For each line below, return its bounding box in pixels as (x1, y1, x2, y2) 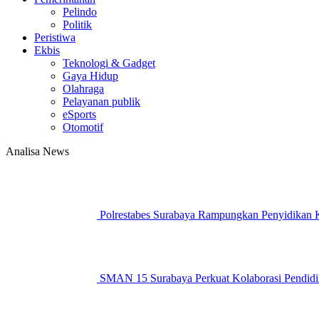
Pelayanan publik (63, 95, 140, 108)
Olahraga (63, 83, 104, 95)
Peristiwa (34, 31, 75, 43)
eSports (63, 108, 96, 120)
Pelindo (63, 6, 97, 18)
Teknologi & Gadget (63, 57, 155, 69)
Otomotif (63, 121, 103, 133)
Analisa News (6, 145, 69, 157)
